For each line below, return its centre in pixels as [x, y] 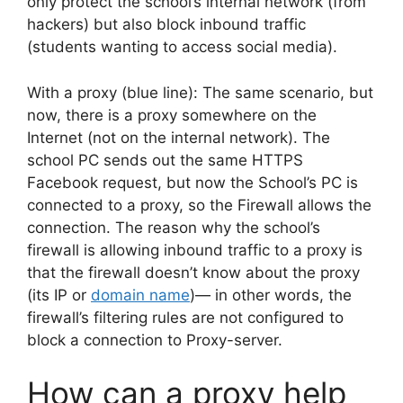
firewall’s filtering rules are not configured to [185, 317]
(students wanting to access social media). [182, 47]
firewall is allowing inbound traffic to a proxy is [195, 250]
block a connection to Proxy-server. [155, 340]
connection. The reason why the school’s [174, 227]
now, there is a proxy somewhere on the [172, 115]
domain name [140, 295]
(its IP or [59, 295]
